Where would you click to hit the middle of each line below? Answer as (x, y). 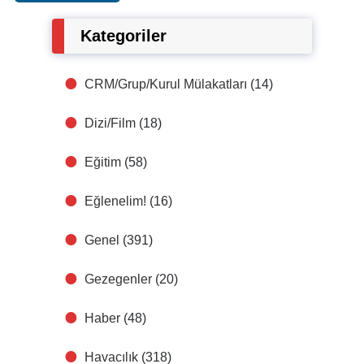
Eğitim (103, 162)
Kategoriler (123, 36)
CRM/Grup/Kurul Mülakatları (166, 84)
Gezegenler (118, 279)
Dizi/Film (110, 123)
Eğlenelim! (115, 201)
